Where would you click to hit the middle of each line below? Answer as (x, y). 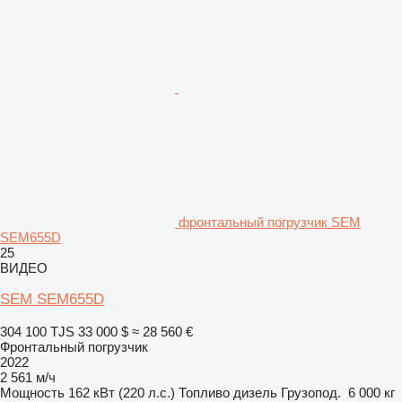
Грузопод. (311, 392)
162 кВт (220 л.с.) (122, 392)
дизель (255, 392)
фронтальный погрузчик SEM (270, 222)
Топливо (204, 392)
